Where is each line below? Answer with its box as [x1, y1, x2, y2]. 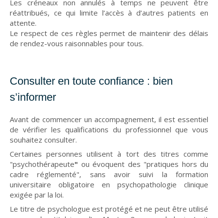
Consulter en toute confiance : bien [10, 75, 173, 87]
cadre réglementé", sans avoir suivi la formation [10, 169, 208, 179]
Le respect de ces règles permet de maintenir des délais [10, 28, 208, 38]
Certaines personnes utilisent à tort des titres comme [10, 149, 208, 159]
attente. [10, 18, 36, 28]
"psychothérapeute [10, 159, 74, 169]
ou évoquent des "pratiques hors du [78, 159, 208, 169]
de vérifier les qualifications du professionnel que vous [10, 125, 208, 134]
